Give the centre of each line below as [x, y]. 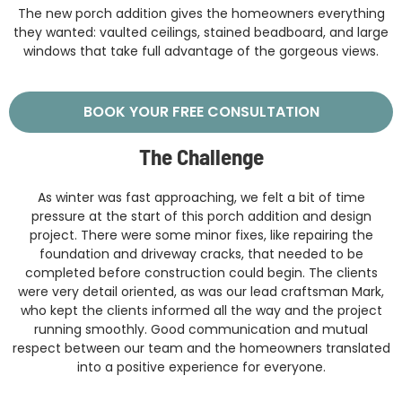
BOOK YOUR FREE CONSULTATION [201, 112]
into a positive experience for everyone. [201, 367]
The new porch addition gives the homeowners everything [201, 14]
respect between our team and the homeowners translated [201, 349]
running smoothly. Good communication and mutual [201, 330]
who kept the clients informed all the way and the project [201, 311]
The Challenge [201, 157]
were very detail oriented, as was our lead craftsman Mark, [201, 292]
